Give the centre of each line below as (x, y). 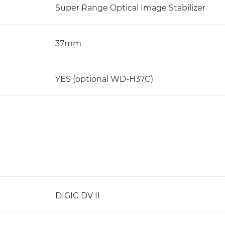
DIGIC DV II (78, 196)
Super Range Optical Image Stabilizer (130, 8)
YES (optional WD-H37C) (104, 79)
